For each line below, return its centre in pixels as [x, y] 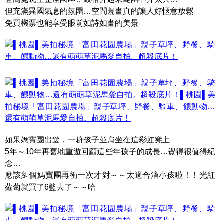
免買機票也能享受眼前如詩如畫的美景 [72, 23]
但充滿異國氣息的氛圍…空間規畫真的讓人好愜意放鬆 [99, 11]
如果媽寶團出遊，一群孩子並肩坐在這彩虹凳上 [87, 140]
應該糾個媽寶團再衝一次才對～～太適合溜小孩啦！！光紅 [110, 175]
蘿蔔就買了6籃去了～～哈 [50, 187]
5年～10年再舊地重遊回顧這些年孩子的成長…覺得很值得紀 [110, 151]
